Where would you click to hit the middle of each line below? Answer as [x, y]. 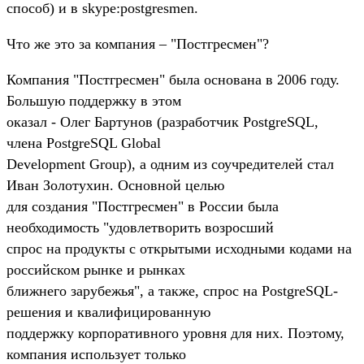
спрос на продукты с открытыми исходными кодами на [179, 248]
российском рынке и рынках [96, 269]
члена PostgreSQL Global [84, 143]
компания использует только [96, 354]
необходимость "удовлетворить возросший [140, 227]
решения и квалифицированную [108, 312]
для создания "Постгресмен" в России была [143, 206]
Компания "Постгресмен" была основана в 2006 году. [173, 79]
